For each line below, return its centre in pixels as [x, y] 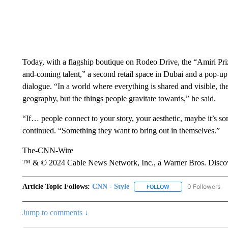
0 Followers [204, 187]
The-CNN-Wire [48, 150]
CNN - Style [110, 187]
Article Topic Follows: [56, 187]
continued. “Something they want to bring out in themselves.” [121, 131]
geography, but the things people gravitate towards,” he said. [119, 98]
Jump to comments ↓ [55, 213]
